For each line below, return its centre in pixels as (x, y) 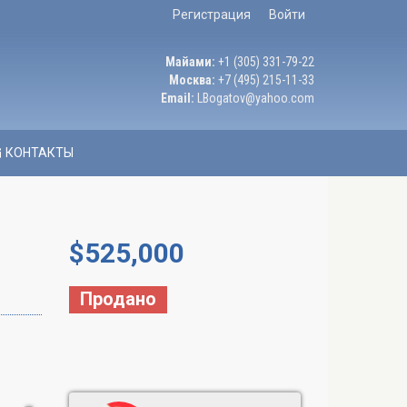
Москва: (192, 80)
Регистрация (212, 15)
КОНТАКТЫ (38, 153)
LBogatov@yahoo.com (256, 98)
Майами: (190, 62)
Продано (118, 299)
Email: (178, 98)
